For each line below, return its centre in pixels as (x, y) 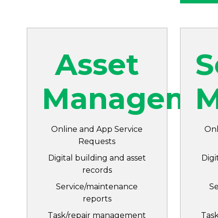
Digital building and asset (97, 158)
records (97, 170)
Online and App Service (97, 129)
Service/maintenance (97, 187)
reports (97, 199)
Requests (97, 141)
